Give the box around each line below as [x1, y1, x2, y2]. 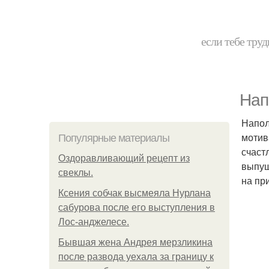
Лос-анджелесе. [58, 217, 129, 227]
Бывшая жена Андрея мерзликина [58, 237, 213, 247]
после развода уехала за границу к [58, 252, 214, 262]
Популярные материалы [58, 132, 169, 144]
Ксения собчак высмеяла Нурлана [58, 188, 211, 198]
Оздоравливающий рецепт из [58, 153, 190, 163]
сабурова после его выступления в [58, 202, 215, 213]
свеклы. [58, 168, 93, 178]
